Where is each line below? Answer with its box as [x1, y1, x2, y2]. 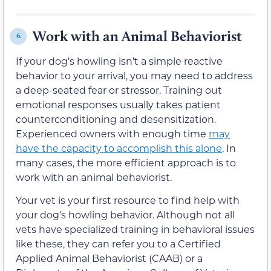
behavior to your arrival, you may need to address [16, 68, 253, 82]
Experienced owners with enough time [16, 126, 209, 140]
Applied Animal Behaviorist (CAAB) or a [16, 252, 203, 265]
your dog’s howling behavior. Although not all [16, 208, 235, 221]
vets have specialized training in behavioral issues [16, 223, 255, 236]
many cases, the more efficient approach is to [16, 155, 236, 169]
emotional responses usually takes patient [16, 97, 221, 111]
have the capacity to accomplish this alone [16, 141, 222, 154]
